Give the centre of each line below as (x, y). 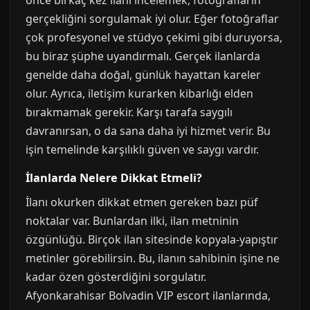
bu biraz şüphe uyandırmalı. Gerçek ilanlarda (143, 56)
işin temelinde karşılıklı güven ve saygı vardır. (142, 149)
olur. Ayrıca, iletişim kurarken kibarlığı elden (139, 93)
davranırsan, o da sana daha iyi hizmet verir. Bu (148, 131)
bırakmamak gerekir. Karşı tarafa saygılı (129, 112)
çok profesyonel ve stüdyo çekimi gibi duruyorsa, (154, 37)
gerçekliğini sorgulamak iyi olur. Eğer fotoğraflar (152, 19)
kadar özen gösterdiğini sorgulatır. (116, 277)
